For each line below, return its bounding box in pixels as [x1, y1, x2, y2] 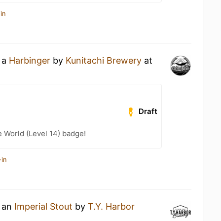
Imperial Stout [14, 201, 73, 212]
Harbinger [9, 55, 50, 66]
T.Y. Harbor [88, 201, 135, 212]
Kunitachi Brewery [66, 55, 142, 66]
